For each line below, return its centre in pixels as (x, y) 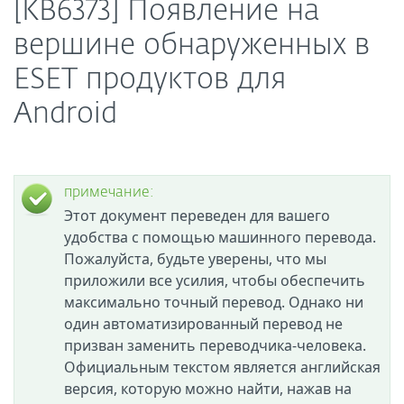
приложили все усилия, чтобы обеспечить (215, 280)
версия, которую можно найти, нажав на (208, 389)
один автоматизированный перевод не (203, 324)
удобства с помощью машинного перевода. (220, 237)
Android (65, 115)
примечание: (109, 193)
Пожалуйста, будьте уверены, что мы (195, 259)
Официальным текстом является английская (222, 367)
